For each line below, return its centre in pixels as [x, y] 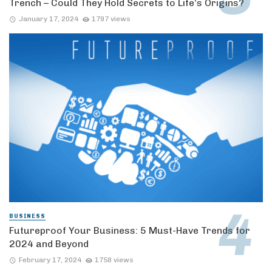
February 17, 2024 [50, 260]
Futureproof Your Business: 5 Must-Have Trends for [130, 230]
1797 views [111, 19]
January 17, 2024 [48, 19]
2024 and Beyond [49, 243]
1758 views [114, 260]
